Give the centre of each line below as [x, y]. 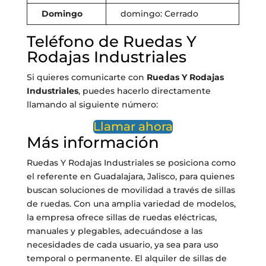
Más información [93, 143]
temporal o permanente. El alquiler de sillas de [126, 259]
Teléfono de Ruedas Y [111, 42]
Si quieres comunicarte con [86, 77]
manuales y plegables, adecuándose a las [114, 231]
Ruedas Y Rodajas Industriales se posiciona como [131, 163]
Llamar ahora [133, 127]
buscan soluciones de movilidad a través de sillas [131, 190]
